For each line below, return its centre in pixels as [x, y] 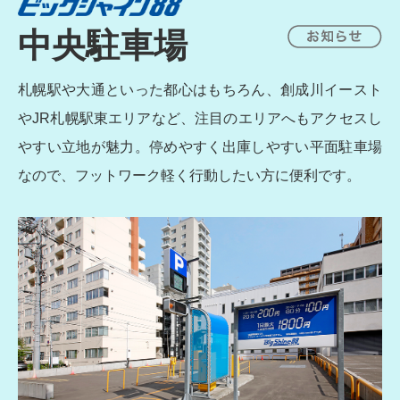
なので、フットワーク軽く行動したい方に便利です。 [189, 175]
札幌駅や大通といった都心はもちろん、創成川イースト [200, 89]
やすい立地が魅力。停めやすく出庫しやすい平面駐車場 [200, 146]
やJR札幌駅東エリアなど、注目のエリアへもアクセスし [200, 118]
